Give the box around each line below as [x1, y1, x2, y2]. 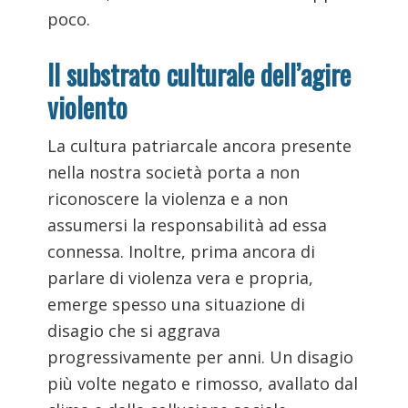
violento [47, 87, 128, 128]
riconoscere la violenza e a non [47, 188, 289, 210]
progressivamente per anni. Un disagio [47, 346, 354, 369]
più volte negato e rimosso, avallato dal [47, 372, 359, 395]
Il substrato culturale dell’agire [47, 54, 352, 96]
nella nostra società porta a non [47, 161, 301, 184]
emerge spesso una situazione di [47, 293, 306, 316]
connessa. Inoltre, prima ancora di [47, 240, 316, 263]
